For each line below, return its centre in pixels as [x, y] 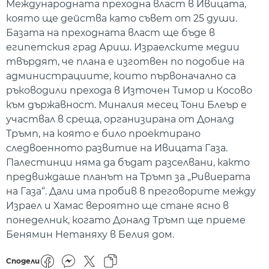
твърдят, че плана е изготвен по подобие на [125, 62]
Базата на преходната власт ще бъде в [110, 33]
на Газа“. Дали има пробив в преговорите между [131, 192]
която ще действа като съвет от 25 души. [122, 19]
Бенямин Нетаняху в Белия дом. [90, 235]
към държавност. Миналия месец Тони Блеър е [126, 105]
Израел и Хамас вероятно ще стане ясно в [117, 206]
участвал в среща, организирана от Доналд [120, 119]
